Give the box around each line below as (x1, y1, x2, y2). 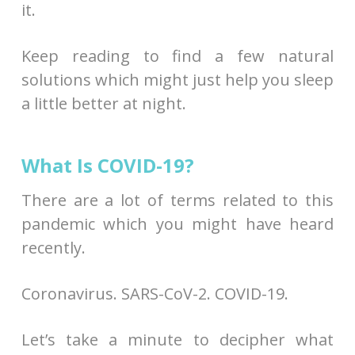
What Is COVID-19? (21, 151, 194, 178)
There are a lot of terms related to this (21, 189, 334, 211)
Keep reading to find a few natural (21, 44, 334, 67)
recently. (21, 236, 86, 258)
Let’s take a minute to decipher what (21, 328, 334, 350)
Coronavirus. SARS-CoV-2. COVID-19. (21, 282, 288, 304)
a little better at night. (21, 92, 186, 114)
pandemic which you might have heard (21, 212, 334, 235)
